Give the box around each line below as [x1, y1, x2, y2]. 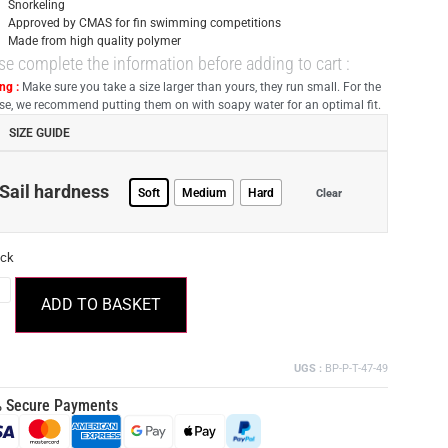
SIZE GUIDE [8, 125, 70, 140]
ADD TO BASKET [41, 295, 162, 314]
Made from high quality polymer [7, 34, 181, 48]
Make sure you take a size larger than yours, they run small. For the [18, 80, 381, 94]
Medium [181, 185, 226, 200]
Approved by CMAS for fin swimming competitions [7, 16, 281, 30]
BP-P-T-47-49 [322, 362, 388, 375]
